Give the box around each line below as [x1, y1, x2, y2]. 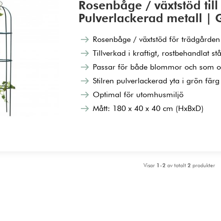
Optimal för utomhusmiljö [93, 89, 184, 99]
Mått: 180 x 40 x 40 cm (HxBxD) [93, 103, 204, 113]
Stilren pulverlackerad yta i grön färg [93, 75, 220, 85]
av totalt [165, 161, 187, 169]
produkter [190, 161, 215, 169]
